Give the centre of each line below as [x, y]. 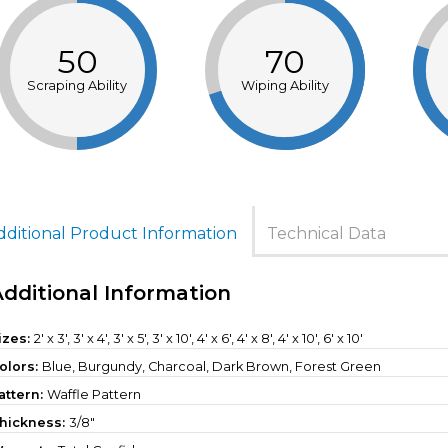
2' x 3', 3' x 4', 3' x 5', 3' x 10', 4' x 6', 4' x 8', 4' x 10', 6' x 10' [199, 339]
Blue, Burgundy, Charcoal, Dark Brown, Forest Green [212, 367]
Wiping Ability [285, 86]
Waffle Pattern [94, 395]
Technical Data [327, 234]
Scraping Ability [77, 86]
